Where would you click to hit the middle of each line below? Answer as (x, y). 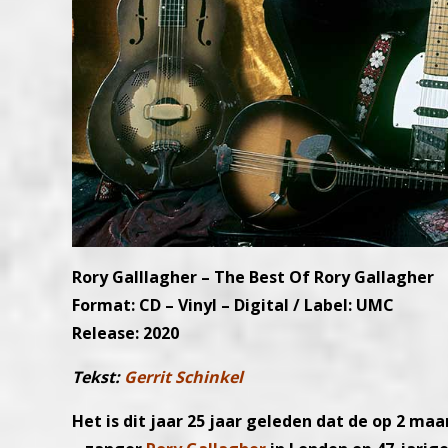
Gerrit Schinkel (183, 377)
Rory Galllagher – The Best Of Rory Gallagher (253, 277)
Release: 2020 (125, 333)
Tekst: (98, 377)
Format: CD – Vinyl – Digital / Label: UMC (233, 305)
